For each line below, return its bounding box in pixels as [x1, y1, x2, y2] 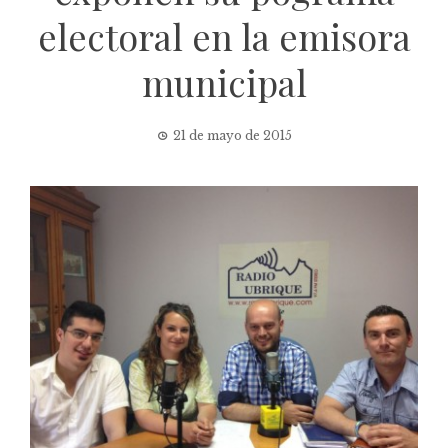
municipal [141, 57, 307, 106]
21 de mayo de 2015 [172, 127, 292, 143]
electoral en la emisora [37, 11, 411, 60]
